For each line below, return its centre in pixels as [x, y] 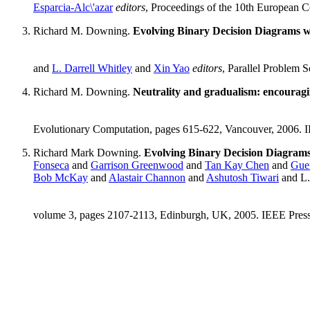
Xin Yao [172, 69]
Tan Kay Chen [237, 165]
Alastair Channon [147, 178]
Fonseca [51, 165]
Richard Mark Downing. [89, 153]
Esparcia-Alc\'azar [73, 8]
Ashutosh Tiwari [243, 178]
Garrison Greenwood [137, 165]
